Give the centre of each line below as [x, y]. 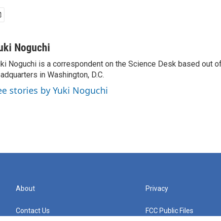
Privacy [157, 188]
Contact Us [33, 211]
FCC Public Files [170, 211]
